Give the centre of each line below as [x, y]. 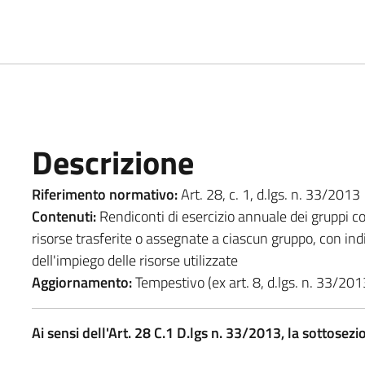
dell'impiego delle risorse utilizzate [136, 260]
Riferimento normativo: [104, 194]
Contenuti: [64, 216]
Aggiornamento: [81, 282]
